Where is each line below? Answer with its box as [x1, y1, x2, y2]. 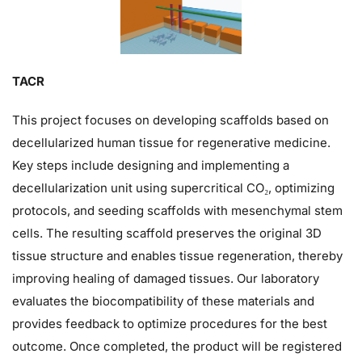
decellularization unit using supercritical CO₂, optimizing [12, 180, 335, 196]
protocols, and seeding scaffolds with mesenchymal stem [12, 203, 343, 219]
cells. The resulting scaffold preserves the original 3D [12, 225, 322, 242]
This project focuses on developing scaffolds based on [12, 112, 329, 128]
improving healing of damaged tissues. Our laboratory [12, 271, 319, 287]
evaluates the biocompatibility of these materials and [12, 293, 314, 309]
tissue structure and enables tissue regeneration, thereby [12, 248, 343, 264]
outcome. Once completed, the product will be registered [12, 339, 342, 355]
